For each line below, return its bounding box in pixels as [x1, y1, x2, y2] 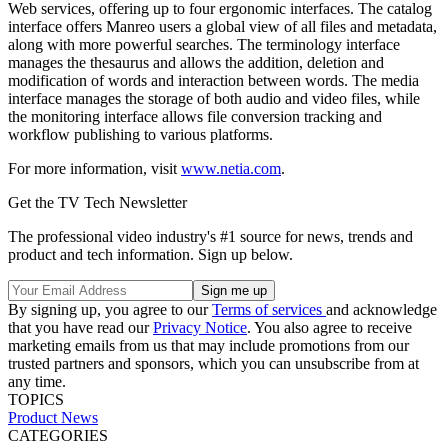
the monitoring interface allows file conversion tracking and [8, 107, 382, 125]
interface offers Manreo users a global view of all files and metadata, [8, 17, 437, 35]
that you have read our [8, 318, 153, 336]
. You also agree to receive [247, 318, 412, 336]
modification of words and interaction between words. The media [8, 71, 419, 89]
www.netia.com [181, 159, 281, 177]
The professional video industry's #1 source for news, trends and [8, 227, 413, 245]
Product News [8, 408, 98, 426]
